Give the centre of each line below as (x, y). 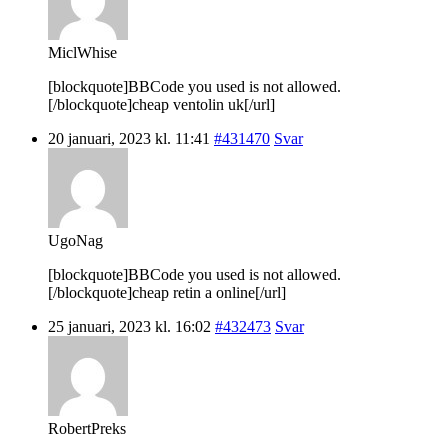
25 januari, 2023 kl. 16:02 (129, 326)
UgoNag (75, 240)
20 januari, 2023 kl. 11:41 (129, 138)
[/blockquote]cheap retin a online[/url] (167, 292)
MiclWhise (82, 52)
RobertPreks (87, 428)
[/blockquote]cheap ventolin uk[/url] (161, 104)
